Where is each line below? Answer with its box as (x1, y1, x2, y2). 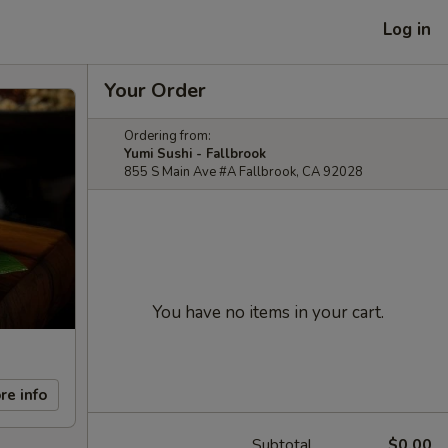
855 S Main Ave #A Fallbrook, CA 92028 (124, 163, 363, 181)
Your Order (104, 77, 206, 104)
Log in (383, 17, 431, 41)
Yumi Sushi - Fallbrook (124, 145, 266, 163)
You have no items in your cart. (152, 301, 384, 324)
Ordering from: (124, 127, 211, 145)
